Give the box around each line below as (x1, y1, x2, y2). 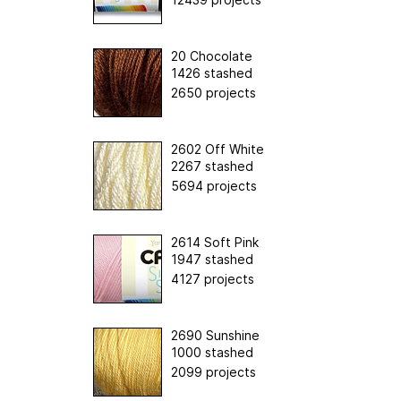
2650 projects (171, 84, 256, 100)
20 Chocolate (171, 47, 252, 64)
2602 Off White (171, 141, 264, 157)
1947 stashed (171, 251, 253, 267)
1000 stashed (171, 344, 253, 360)
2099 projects (171, 363, 256, 380)
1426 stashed (171, 64, 252, 81)
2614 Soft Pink (171, 234, 259, 250)
